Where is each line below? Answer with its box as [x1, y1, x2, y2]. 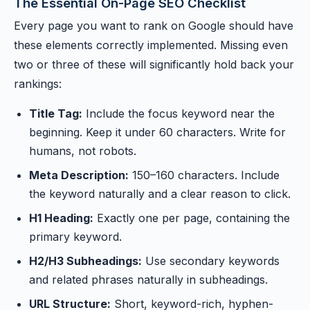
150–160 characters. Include [129, 168, 280, 182]
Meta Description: [29, 168, 129, 182]
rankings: [14, 77, 62, 91]
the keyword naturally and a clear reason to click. [29, 187, 291, 201]
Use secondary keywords [142, 254, 280, 268]
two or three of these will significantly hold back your [14, 57, 294, 71]
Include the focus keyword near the [82, 107, 275, 120]
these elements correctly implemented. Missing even [14, 38, 288, 52]
